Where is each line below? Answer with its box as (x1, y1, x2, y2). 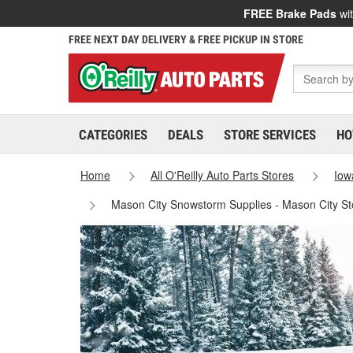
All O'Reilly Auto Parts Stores (150, 167, 295, 183)
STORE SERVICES (224, 127, 316, 143)
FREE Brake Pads (243, 6, 336, 21)
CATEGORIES (79, 127, 147, 143)
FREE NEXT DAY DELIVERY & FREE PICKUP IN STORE (69, 33, 303, 46)
